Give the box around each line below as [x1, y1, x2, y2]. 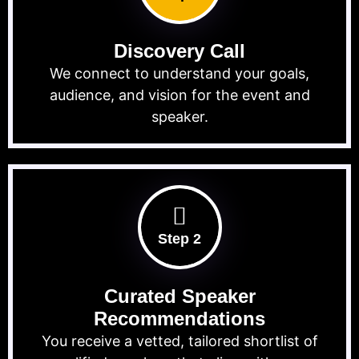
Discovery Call [114, 40, 245, 63]
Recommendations [94, 308, 265, 330]
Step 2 [158, 231, 201, 248]
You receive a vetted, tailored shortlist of [41, 333, 318, 350]
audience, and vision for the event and [49, 87, 310, 104]
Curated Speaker [103, 285, 256, 308]
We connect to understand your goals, [50, 65, 309, 83]
